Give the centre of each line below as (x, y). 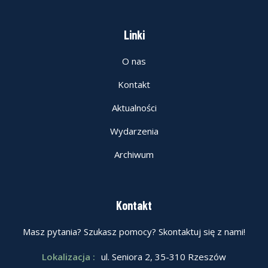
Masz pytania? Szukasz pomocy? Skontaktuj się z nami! (134, 232)
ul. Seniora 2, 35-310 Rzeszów (164, 257)
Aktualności (134, 108)
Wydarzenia (134, 131)
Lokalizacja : (70, 257)
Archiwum (134, 155)
